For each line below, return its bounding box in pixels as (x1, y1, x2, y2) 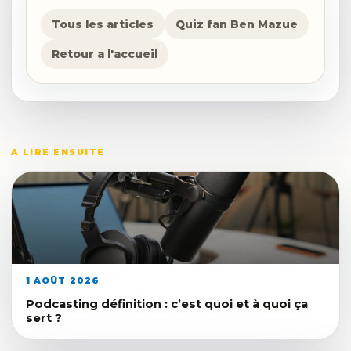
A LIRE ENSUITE (11, 147, 105, 157)
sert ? (26, 310, 62, 325)
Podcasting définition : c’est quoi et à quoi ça (26, 296, 308, 311)
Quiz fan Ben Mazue (175, 17, 298, 31)
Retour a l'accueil (52, 47, 157, 60)
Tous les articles (52, 17, 154, 31)
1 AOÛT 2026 (26, 274, 100, 286)
